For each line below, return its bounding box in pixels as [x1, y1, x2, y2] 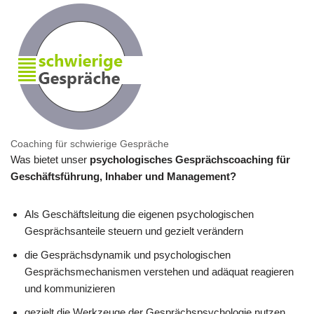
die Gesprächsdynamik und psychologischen [25, 249, 231, 261]
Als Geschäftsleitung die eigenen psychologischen [25, 208, 254, 220]
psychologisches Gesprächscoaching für [90, 153, 290, 165]
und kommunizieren [25, 282, 115, 294]
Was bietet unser [11, 153, 90, 165]
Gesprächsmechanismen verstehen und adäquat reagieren [25, 266, 294, 278]
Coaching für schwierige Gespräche [11, 139, 169, 149]
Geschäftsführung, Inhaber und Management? [11, 170, 236, 182]
